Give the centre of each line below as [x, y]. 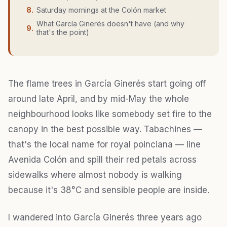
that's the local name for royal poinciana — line [104, 145]
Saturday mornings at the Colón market [101, 10]
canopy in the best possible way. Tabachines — [105, 129]
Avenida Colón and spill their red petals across [102, 160]
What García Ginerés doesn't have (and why [110, 24]
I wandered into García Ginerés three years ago [105, 218]
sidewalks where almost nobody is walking [95, 175]
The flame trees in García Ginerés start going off [107, 84]
